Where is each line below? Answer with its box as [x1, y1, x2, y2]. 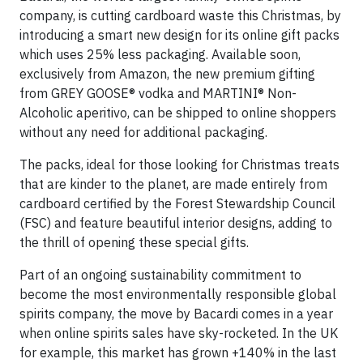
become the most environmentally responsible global [19, 286, 336, 302]
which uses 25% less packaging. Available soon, [19, 46, 301, 62]
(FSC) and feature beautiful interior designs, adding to [19, 215, 332, 231]
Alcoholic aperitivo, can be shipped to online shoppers [19, 105, 336, 121]
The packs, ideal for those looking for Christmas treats [19, 156, 340, 173]
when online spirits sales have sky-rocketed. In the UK [19, 325, 338, 341]
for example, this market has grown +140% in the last [19, 344, 336, 361]
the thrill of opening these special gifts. [19, 234, 249, 250]
